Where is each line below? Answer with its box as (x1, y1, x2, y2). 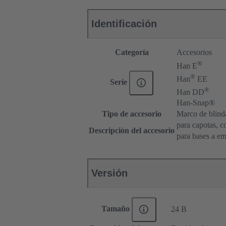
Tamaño (101, 204, 132, 213)
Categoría (115, 48, 149, 57)
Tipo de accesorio (102, 109, 161, 119)
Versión (91, 167, 128, 179)
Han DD (177, 87, 204, 96)
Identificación (91, 18, 157, 30)
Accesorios (177, 48, 212, 57)
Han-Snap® (177, 98, 215, 107)
